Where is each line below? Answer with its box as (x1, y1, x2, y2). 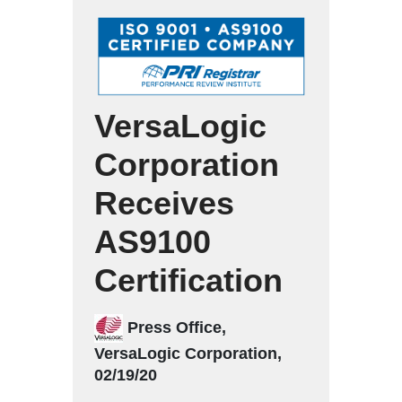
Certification (94, 261, 283, 299)
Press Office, (123, 318, 226, 336)
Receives (94, 184, 234, 222)
